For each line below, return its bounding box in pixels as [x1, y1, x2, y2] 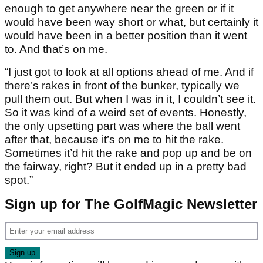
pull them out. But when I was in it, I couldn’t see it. [5, 93, 256, 106]
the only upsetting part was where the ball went [5, 120, 240, 133]
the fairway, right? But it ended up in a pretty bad [5, 160, 247, 173]
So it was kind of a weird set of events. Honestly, [5, 106, 247, 119]
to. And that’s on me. [5, 43, 107, 56]
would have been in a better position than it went [5, 29, 247, 42]
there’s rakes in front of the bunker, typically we [5, 79, 240, 92]
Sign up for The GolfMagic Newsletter [5, 196, 257, 213]
